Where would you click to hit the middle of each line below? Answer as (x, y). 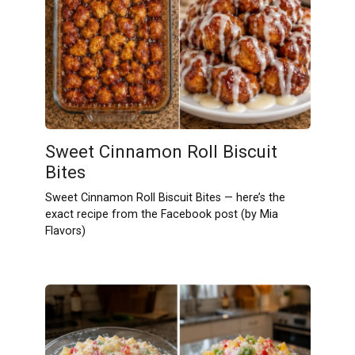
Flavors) (65, 231)
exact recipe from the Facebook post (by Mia (161, 215)
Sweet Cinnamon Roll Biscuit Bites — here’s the (165, 198)
